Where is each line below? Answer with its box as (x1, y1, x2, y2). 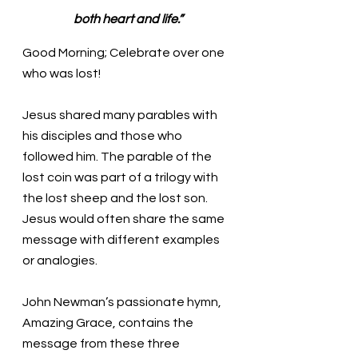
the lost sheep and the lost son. (22, 191, 210, 205)
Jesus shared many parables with (22, 108, 220, 121)
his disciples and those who (22, 129, 185, 142)
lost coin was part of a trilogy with (22, 170, 221, 184)
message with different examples (22, 233, 222, 246)
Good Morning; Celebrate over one (22, 46, 227, 59)
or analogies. (22, 253, 100, 267)
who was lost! (22, 66, 101, 80)
